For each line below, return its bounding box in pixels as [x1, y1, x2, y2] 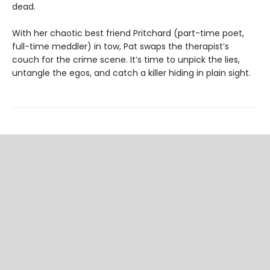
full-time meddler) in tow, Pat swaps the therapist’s [12, 40, 229, 52]
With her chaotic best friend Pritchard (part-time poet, [12, 27, 244, 39]
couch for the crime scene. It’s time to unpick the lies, [12, 53, 240, 66]
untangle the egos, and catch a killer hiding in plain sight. [12, 66, 251, 79]
